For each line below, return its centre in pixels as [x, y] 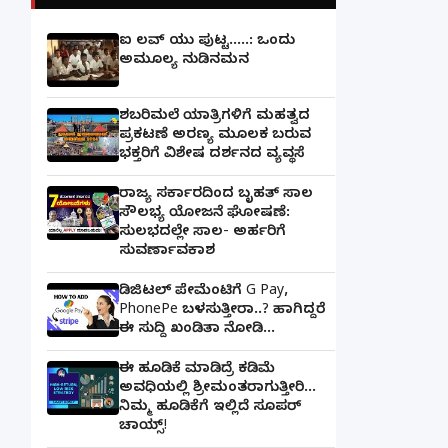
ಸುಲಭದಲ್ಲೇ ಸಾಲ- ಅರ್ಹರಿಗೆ [202, 233]
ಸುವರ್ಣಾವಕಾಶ [167, 252]
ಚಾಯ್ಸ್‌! [143, 427]
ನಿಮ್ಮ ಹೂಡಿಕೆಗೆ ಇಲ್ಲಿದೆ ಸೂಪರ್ [210, 408]
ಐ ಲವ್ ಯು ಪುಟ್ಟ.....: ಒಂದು [207, 42]
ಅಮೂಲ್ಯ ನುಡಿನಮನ [184, 61]
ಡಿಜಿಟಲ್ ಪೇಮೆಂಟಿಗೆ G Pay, [203, 292]
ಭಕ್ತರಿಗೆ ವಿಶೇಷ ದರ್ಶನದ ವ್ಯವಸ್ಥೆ [207, 155]
